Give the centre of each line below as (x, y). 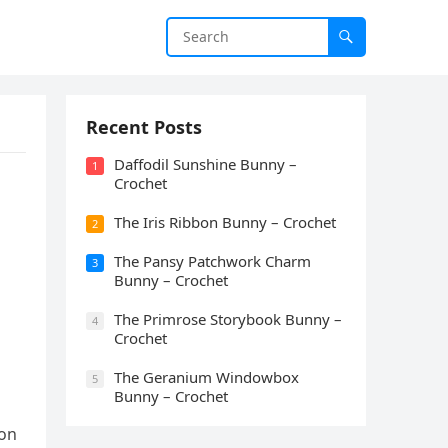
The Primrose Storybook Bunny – (228, 319)
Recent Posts (144, 127)
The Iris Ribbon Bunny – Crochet (225, 222)
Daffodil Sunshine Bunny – (205, 164)
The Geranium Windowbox (206, 377)
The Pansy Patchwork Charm (212, 261)
